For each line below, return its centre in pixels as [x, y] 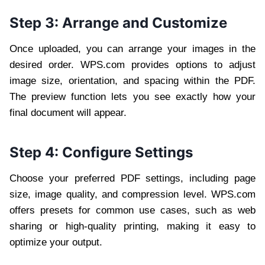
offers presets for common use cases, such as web [132, 210]
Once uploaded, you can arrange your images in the [132, 49]
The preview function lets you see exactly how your [132, 96]
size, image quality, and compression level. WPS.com [132, 194]
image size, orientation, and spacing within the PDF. [132, 80]
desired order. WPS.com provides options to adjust [132, 64]
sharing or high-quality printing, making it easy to [132, 226]
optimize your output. [56, 242]
